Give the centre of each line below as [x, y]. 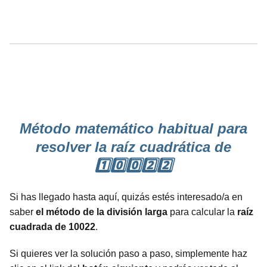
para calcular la [202, 212]
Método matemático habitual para [133, 128]
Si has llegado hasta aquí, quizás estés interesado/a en [126, 197]
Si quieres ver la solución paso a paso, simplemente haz [128, 253]
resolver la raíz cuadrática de [133, 147]
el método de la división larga [102, 212]
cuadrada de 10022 [52, 226]
